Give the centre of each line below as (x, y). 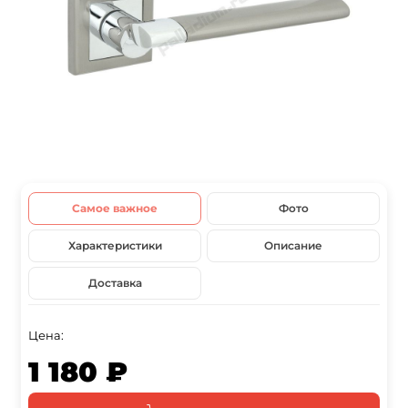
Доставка (115, 283)
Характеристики (115, 246)
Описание (293, 246)
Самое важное (115, 209)
